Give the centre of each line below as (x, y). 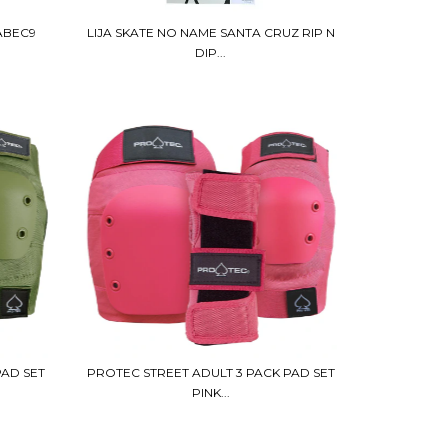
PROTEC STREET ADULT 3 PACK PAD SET (210, 373)
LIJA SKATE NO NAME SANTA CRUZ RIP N (210, 32)
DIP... (211, 52)
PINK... (210, 393)
